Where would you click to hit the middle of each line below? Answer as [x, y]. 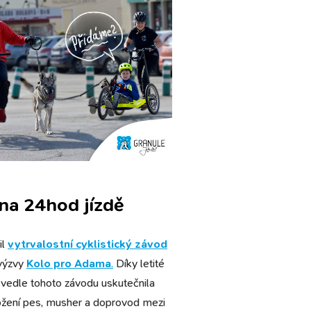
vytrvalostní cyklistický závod [87, 244]
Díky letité [138, 263]
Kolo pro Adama [68, 263]
